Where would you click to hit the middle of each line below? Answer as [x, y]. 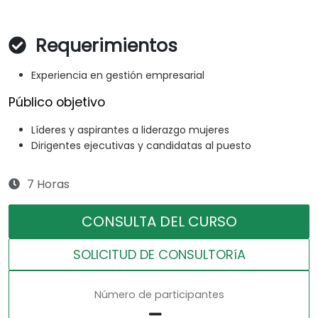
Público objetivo [57, 103]
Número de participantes [159, 295]
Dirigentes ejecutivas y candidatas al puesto [141, 146]
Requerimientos [104, 46]
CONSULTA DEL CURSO [159, 222]
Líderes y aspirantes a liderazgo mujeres [130, 130]
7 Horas [48, 185]
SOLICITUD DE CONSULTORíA [159, 255]
